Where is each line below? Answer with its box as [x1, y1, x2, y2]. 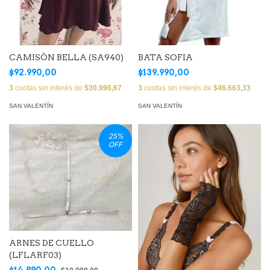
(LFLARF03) [9, 250, 61, 260]
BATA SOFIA [138, 52, 193, 63]
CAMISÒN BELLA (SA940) [9, 52, 124, 63]
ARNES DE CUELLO [9, 238, 94, 248]
